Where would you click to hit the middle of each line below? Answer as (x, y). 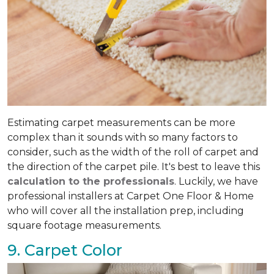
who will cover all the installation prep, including (126, 210)
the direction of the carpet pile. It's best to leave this (134, 166)
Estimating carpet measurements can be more (121, 122)
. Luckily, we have (216, 181)
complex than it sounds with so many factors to (123, 137)
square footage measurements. (86, 225)
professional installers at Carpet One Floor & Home (131, 196)
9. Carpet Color (65, 250)
